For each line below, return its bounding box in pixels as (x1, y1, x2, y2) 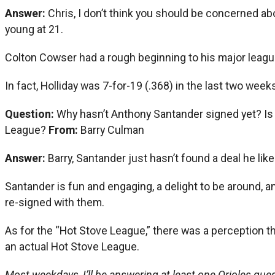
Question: (5, 107, 56, 120)
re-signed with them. (5, 195, 104, 209)
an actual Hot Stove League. (5, 239, 139, 253)
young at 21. (5, 22, 63, 36)
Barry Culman (80, 123, 144, 136)
